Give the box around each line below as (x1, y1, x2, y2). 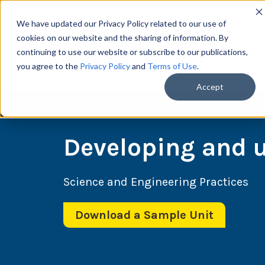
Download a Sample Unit (75, 208, 214, 222)
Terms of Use (147, 61, 197, 71)
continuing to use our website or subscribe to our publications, (17, 47, 248, 57)
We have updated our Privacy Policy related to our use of (17, 18, 226, 28)
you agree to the (17, 61, 80, 71)
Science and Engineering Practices (63, 175, 248, 189)
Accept (196, 82, 224, 92)
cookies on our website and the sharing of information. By (17, 33, 228, 43)
